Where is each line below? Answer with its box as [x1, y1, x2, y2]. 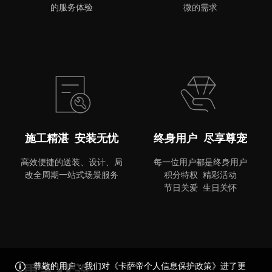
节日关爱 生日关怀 [164, 182, 237, 192]
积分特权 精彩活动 [164, 169, 237, 180]
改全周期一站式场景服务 [24, 169, 118, 180]
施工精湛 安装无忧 [24, 132, 118, 145]
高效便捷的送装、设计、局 [20, 157, 123, 167]
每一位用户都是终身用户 [154, 157, 248, 167]
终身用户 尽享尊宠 [154, 132, 248, 145]
